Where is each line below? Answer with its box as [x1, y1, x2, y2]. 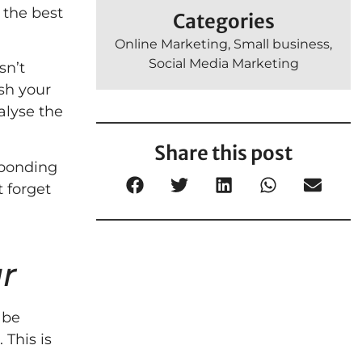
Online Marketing [115, 36, 228, 53]
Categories [172, 9, 275, 35]
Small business [234, 36, 330, 53]
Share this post [154, 141, 293, 166]
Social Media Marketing [148, 56, 299, 72]
